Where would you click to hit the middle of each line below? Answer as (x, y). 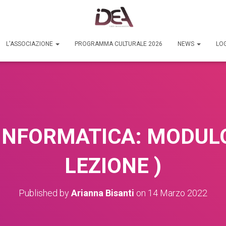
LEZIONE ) (113, 165)
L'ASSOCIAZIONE (30, 44)
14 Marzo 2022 (178, 193)
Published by (45, 193)
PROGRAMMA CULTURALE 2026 (119, 44)
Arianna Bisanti (103, 193)
